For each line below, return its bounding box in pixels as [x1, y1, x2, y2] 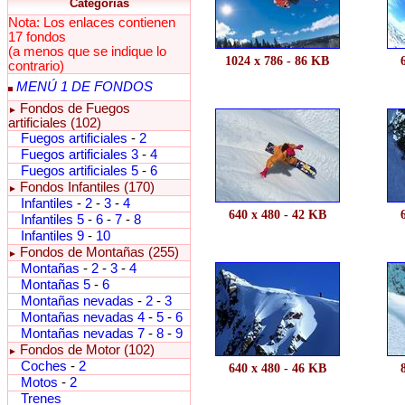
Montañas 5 [21, 278, 90, 292]
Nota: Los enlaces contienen [8, 15, 175, 30]
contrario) [8, 59, 64, 73]
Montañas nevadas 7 [21, 326, 145, 341]
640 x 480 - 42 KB [228, 208, 326, 221]
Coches [21, 359, 71, 373]
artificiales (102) [8, 116, 101, 130]
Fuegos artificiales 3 [21, 147, 138, 162]
